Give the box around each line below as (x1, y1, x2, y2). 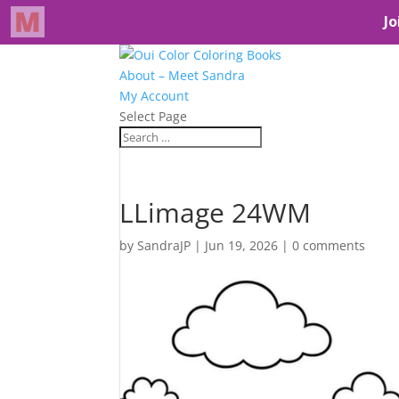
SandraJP (137, 237, 191, 254)
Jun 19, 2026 (205, 237, 279, 254)
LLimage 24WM (119, 194, 312, 231)
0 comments (292, 237, 366, 254)
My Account (119, 87, 190, 104)
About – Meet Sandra (119, 67, 246, 84)
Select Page (119, 108, 188, 125)
